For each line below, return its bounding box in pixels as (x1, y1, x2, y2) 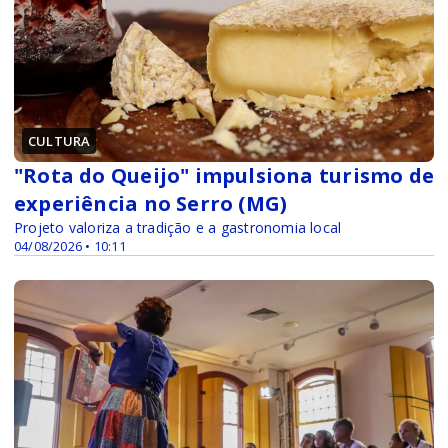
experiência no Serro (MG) (14, 190, 288, 218)
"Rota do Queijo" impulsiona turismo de (14, 162, 434, 190)
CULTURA (28, 132, 91, 151)
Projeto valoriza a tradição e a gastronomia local (14, 218, 342, 238)
